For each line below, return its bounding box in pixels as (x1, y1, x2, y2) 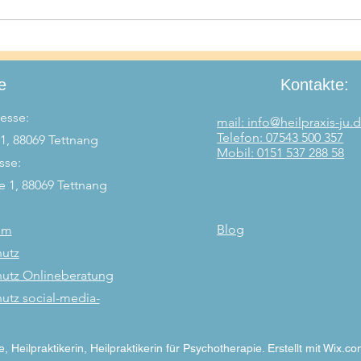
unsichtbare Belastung (67, 54, 217, 73)
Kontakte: (280, 76, 349, 94)
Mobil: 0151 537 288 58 (217, 145, 345, 161)
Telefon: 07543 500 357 (217, 130, 344, 146)
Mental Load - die (67, 35, 186, 55)
